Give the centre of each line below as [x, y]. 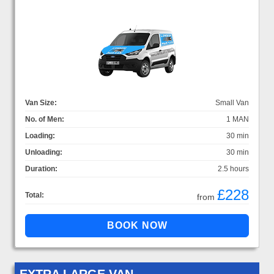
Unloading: [44, 152]
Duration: [41, 168]
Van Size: [41, 102]
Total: [35, 195]
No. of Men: [45, 119]
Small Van [232, 102]
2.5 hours [233, 168]
